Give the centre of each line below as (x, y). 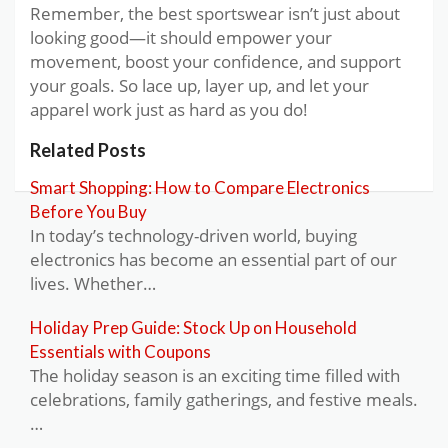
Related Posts (88, 149)
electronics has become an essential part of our (213, 259)
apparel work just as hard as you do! (169, 109)
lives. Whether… (93, 283)
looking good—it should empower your (181, 37)
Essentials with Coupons (120, 351)
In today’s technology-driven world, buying (193, 235)
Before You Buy (88, 211)
